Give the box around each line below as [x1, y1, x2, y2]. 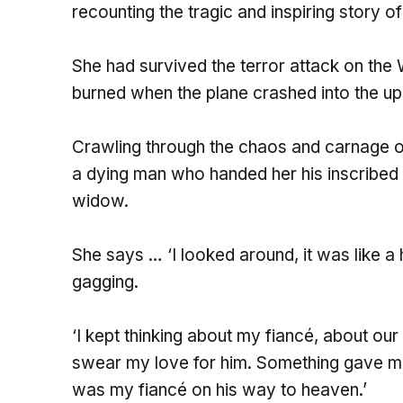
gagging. [72, 272, 139, 293]
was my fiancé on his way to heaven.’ [72, 380, 367, 401]
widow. [72, 191, 129, 212]
